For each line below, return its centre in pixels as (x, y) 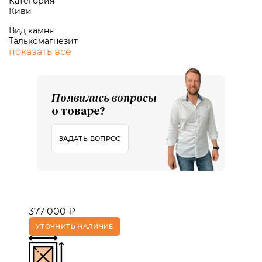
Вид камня (31, 30)
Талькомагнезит (43, 41)
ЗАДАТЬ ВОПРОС (90, 139)
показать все (40, 52)
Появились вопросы (104, 99)
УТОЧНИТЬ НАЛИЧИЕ (75, 226)
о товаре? (78, 112)
